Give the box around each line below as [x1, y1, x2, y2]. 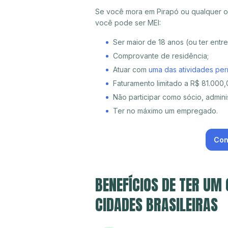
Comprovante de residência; [113, 51, 209, 61]
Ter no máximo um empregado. [113, 106, 218, 116]
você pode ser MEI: [95, 18, 161, 27]
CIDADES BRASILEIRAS [95, 193, 218, 217]
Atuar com [113, 65, 149, 74]
